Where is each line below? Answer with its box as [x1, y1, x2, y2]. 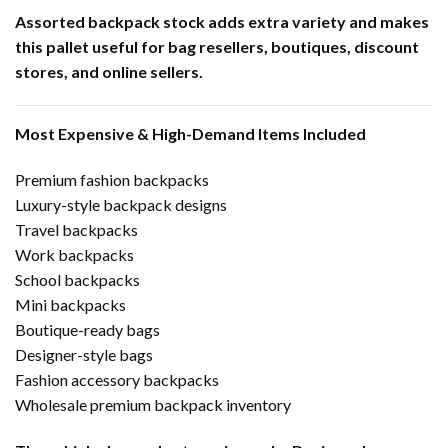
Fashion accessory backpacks [15, 369, 219, 389]
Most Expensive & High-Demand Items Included [15, 123, 366, 143]
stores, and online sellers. [15, 62, 203, 82]
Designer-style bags [15, 344, 153, 364]
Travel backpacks [15, 219, 138, 239]
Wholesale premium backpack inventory [15, 394, 291, 414]
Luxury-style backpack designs [15, 194, 227, 214]
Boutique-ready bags [15, 319, 160, 339]
